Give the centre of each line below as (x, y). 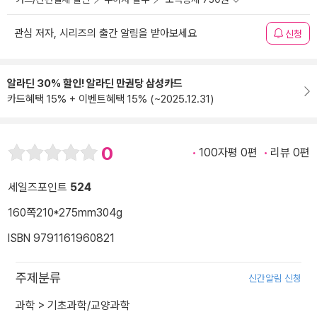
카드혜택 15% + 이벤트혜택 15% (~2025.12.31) (110, 99)
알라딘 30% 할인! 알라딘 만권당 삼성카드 (95, 84)
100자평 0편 (228, 153)
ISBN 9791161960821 (61, 238)
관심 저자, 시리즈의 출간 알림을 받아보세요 (105, 34)
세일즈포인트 (39, 187)
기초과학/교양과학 (89, 305)
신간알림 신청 (275, 278)
